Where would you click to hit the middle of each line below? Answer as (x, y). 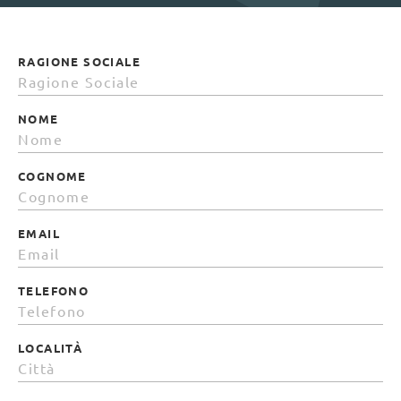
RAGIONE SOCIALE (79, 61)
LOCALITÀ (51, 347)
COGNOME (52, 175)
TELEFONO (54, 290)
